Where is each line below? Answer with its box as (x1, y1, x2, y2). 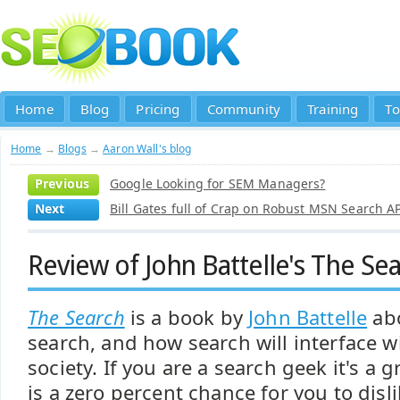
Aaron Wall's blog (103, 141, 192, 156)
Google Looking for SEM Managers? (110, 175, 326, 192)
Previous (35, 175, 90, 192)
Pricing (136, 100, 180, 118)
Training (307, 100, 359, 118)
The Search (28, 304, 125, 330)
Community (206, 100, 281, 118)
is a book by (124, 304, 249, 330)
